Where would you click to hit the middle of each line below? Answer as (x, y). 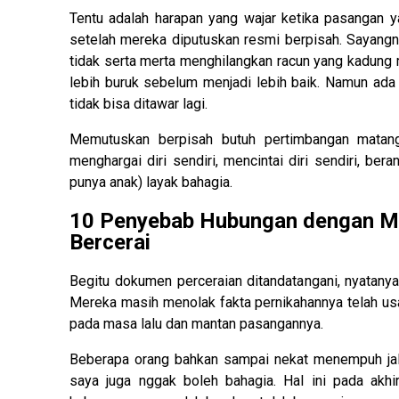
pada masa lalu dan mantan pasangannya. (196, 324)
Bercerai (110, 243)
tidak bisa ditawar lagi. (138, 103)
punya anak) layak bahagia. (151, 182)
